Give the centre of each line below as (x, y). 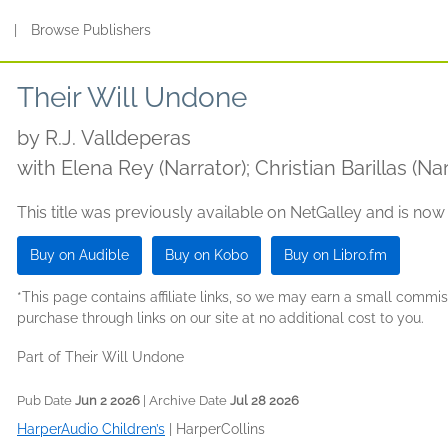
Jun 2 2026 (107, 400)
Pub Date (46, 400)
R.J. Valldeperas (118, 138)
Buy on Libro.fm (335, 255)
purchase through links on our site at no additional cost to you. (220, 318)
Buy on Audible (79, 255)
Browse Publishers (91, 30)
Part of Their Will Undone (100, 357)
